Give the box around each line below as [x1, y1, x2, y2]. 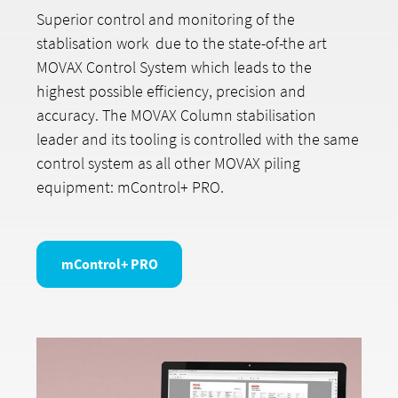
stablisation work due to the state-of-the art [36, 33, 328, 54]
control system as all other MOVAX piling [36, 153, 301, 174]
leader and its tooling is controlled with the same [36, 129, 360, 150]
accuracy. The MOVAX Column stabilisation [36, 105, 317, 126]
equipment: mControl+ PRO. [36, 177, 225, 198]
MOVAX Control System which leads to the [36, 57, 313, 78]
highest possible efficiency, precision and [36, 81, 306, 102]
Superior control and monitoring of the [36, 9, 296, 30]
